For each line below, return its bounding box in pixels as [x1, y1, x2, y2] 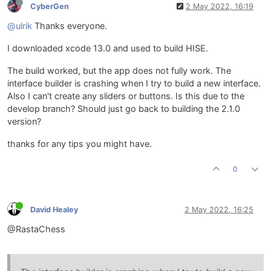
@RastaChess [7, 224, 65, 235]
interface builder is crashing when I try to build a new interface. [7, 78, 261, 90]
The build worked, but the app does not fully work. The [7, 65, 231, 77]
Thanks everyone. [32, 21, 107, 32]
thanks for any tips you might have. [7, 139, 152, 150]
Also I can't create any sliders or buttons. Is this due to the [7, 91, 244, 102]
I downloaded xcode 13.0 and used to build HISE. [7, 43, 208, 54]
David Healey [30, 204, 78, 214]
